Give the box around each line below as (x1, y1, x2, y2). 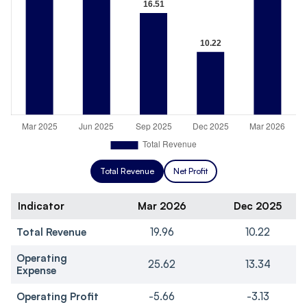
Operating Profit (16, 290, 99, 304)
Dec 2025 (234, 199, 282, 213)
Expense (16, 264, 56, 278)
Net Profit (173, 166, 208, 177)
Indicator (18, 199, 64, 213)
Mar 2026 (137, 199, 186, 213)
